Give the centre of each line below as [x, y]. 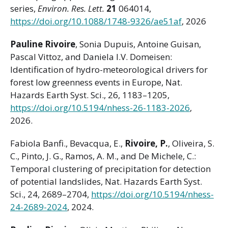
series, [24, 9]
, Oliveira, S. [191, 144]
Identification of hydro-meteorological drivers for [109, 70]
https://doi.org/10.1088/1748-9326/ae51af [96, 21]
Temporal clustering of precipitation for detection [110, 169]
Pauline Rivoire [43, 44]
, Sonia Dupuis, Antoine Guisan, [138, 44]
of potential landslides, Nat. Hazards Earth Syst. [106, 182]
